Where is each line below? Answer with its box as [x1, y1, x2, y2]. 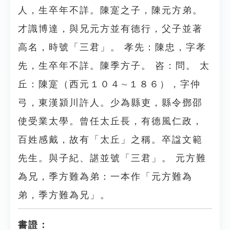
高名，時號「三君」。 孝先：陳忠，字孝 [18, 42, 206, 52]
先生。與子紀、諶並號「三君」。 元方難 [18, 153, 206, 163]
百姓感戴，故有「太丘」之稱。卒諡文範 [18, 135, 203, 145]
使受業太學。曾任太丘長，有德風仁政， [18, 116, 203, 126]
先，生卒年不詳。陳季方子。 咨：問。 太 [18, 61, 210, 71]
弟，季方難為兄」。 [18, 190, 110, 200]
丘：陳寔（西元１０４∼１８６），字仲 [18, 79, 201, 89]
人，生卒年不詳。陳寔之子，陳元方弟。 [18, 5, 203, 15]
